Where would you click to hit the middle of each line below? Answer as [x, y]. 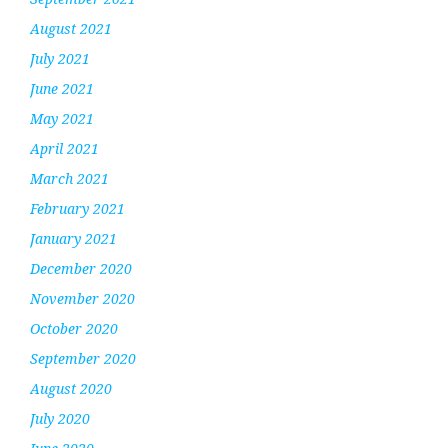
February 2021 [77, 208]
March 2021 [69, 178]
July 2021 [60, 58]
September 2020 [83, 358]
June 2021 [62, 88]
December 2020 [81, 268]
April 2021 [64, 148]
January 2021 [73, 238]
